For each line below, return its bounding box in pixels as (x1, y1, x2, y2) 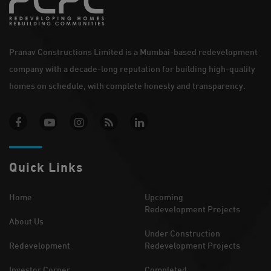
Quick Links (9, 158, 83, 175)
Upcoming (145, 192, 183, 203)
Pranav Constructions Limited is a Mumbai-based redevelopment (9, 47, 258, 57)
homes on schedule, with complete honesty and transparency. (9, 80, 246, 91)
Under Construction (145, 228, 220, 239)
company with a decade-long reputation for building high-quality (9, 64, 255, 74)
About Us (9, 216, 44, 227)
